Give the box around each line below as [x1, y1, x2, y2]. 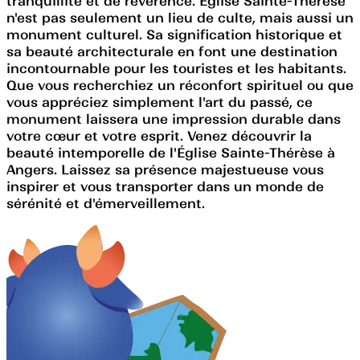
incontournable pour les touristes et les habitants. [6, 59, 346, 76]
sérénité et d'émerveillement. [6, 194, 205, 211]
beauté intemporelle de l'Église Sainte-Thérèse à [6, 144, 335, 161]
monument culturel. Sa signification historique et [6, 26, 342, 43]
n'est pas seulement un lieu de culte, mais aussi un [6, 9, 354, 26]
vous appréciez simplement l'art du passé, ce [6, 93, 313, 110]
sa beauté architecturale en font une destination [6, 43, 337, 59]
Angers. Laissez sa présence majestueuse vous [6, 161, 324, 178]
